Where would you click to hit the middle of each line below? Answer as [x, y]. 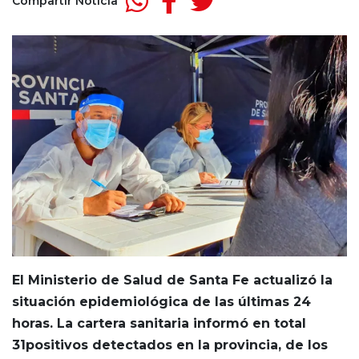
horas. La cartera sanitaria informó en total [159, 323]
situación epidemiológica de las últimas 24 [161, 301]
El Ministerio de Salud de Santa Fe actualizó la [172, 280]
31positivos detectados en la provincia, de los [170, 345]
